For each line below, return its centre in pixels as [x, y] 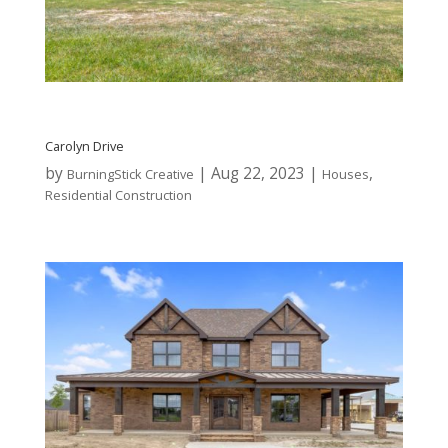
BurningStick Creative [130, 174]
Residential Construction [118, 195]
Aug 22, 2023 [257, 173]
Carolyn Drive [84, 146]
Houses [345, 174]
